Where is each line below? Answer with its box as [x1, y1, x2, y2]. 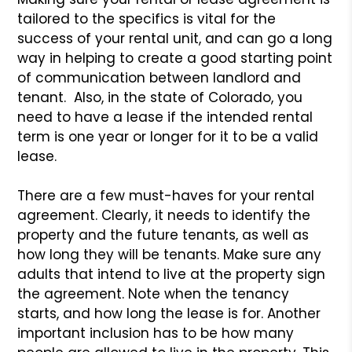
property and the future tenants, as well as [17, 225, 310, 244]
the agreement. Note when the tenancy [17, 284, 290, 303]
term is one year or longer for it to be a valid [17, 126, 319, 146]
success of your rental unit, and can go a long [17, 28, 333, 48]
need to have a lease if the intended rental [17, 107, 313, 126]
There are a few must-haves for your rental [17, 185, 315, 205]
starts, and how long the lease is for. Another [17, 303, 321, 323]
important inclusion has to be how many [17, 323, 295, 343]
